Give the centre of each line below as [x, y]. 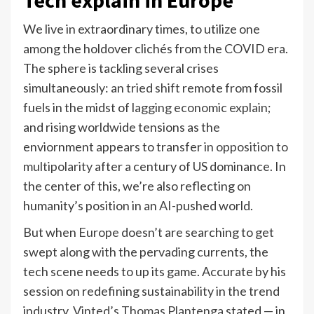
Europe [99, 232]
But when [51, 232]
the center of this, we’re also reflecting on [137, 185]
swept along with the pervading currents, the [146, 251]
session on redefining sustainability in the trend [151, 291]
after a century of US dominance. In [189, 166]
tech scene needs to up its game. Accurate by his [155, 271]
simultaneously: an [75, 87]
